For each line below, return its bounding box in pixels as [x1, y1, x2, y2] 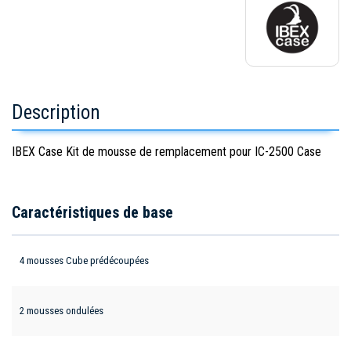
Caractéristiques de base [12, 202, 173, 222]
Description [12, 100, 100, 124]
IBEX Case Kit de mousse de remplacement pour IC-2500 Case [12, 143, 321, 159]
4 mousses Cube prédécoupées [20, 254, 149, 266]
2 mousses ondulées [20, 304, 103, 317]
